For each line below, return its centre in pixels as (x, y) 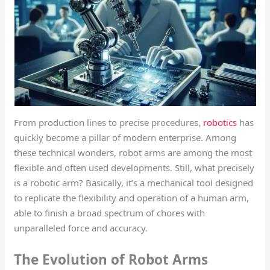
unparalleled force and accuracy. (82, 228)
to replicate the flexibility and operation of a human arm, (132, 198)
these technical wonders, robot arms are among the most (133, 153)
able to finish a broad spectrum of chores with (110, 213)
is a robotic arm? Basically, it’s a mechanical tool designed (134, 183)
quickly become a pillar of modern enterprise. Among (125, 138)
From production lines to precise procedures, (108, 123)
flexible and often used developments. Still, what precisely (134, 168)
